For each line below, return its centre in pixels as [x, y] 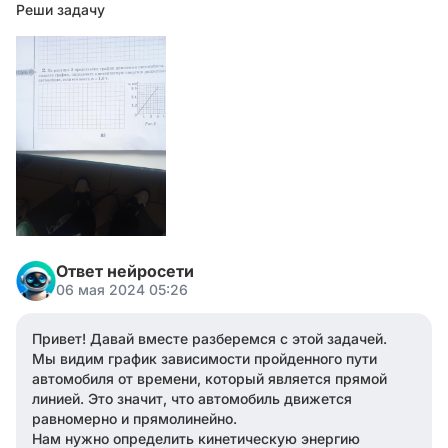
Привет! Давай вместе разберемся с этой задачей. [209, 338]
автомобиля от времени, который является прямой [209, 378]
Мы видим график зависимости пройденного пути [204, 358]
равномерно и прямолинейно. [134, 418]
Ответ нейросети [125, 271]
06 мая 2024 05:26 [122, 289]
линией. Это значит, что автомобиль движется [192, 398]
